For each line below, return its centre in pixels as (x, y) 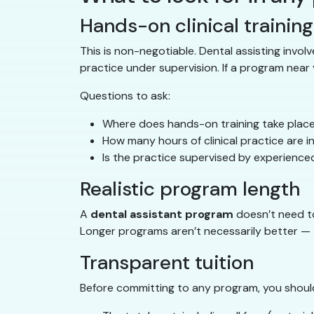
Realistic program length (190, 189)
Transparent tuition (167, 263)
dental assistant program (162, 214)
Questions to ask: (125, 96)
